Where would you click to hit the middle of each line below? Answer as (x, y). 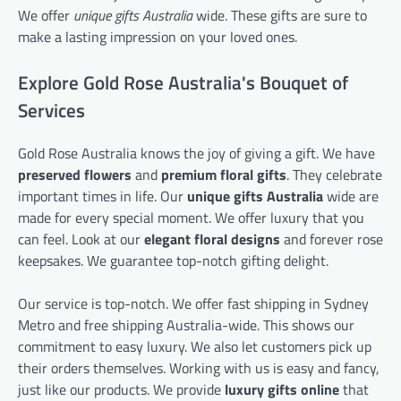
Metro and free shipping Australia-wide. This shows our (186, 325)
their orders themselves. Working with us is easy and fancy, (199, 368)
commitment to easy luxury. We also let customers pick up (195, 347)
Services (51, 110)
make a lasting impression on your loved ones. (158, 36)
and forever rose (332, 239)
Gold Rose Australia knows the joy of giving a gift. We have (196, 154)
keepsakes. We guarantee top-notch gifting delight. (173, 261)
